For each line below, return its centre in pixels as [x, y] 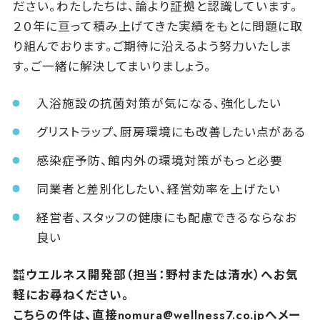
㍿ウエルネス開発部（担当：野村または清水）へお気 [155, 275]
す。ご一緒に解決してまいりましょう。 [112, 67]
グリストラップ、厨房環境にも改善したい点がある [171, 132]
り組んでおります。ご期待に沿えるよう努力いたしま [152, 47]
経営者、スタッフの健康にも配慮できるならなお [167, 218]
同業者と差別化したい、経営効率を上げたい [159, 190]
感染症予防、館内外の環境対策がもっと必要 [160, 161]
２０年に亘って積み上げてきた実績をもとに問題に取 [157, 27]
